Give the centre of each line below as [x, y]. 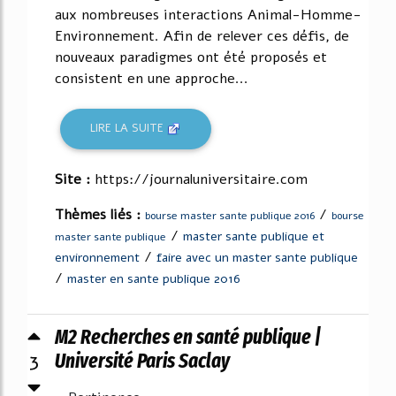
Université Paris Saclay [142, 360]
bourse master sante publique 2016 [230, 215]
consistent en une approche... [152, 79]
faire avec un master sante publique [257, 257]
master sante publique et [254, 236]
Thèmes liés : [100, 214]
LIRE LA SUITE [129, 129]
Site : [75, 179]
